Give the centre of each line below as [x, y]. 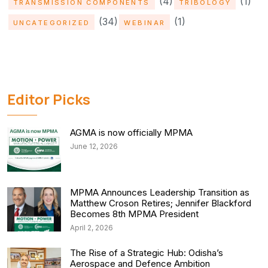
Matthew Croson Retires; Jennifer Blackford [161, 203]
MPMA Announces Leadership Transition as [160, 193]
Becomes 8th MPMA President [134, 214]
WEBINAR [145, 23]
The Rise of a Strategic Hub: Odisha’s [147, 253]
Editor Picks [49, 99]
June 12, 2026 [94, 147]
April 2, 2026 [92, 228]
